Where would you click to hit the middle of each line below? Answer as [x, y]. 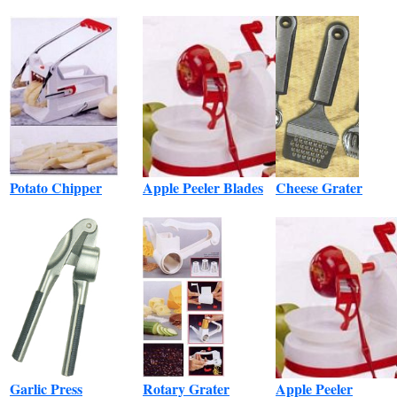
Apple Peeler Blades [203, 188]
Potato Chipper [56, 188]
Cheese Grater [319, 188]
